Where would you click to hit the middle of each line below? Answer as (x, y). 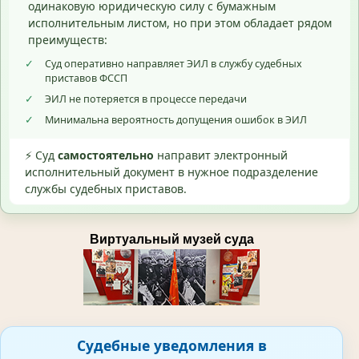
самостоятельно (106, 155)
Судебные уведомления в (171, 346)
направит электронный (221, 155)
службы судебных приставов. (106, 189)
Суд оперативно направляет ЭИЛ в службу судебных (173, 64)
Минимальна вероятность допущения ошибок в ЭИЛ (176, 120)
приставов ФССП (86, 79)
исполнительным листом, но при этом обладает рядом (179, 22)
